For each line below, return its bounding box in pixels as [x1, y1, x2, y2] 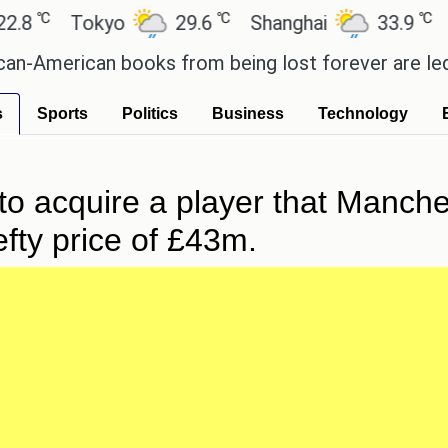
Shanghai [203, 11, 286, 35]
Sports [37, 105, 88, 122]
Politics [122, 105, 178, 122]
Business [212, 105, 284, 122]
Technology [318, 105, 408, 122]
